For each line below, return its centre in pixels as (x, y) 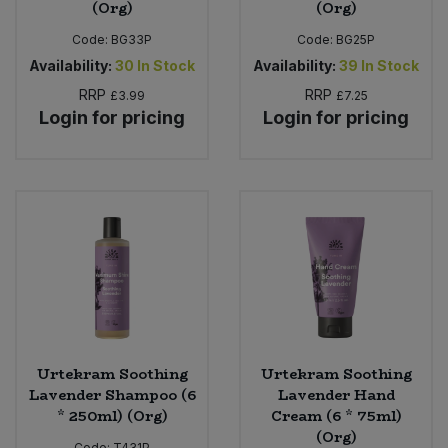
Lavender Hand (336, 395)
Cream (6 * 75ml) (336, 416)
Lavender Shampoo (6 (112, 395)
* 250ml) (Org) (112, 416)
